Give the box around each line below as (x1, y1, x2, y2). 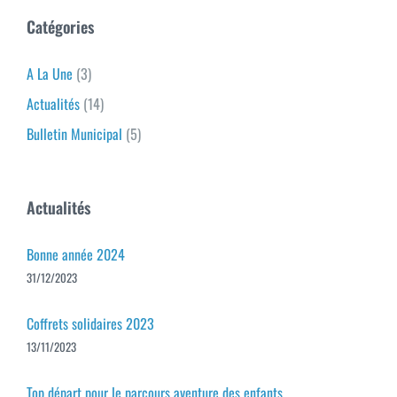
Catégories (27, 14, 94, 38)
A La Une (27, 62, 73, 84)
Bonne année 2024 (27, 243, 125, 265)
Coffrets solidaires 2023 (27, 312, 154, 334)
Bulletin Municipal (27, 122, 122, 144)
